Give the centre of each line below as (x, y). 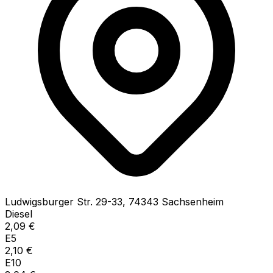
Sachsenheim (193, 201)
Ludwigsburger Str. (49, 201)
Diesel (19, 214)
